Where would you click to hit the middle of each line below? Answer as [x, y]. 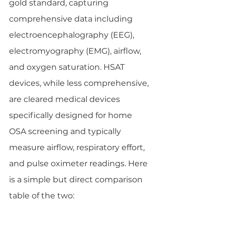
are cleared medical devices [66, 99]
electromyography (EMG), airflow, [76, 51]
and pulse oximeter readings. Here [79, 163]
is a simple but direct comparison [77, 179]
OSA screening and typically [66, 131]
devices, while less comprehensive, [80, 83]
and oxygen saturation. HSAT [68, 67]
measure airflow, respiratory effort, [78, 147]
